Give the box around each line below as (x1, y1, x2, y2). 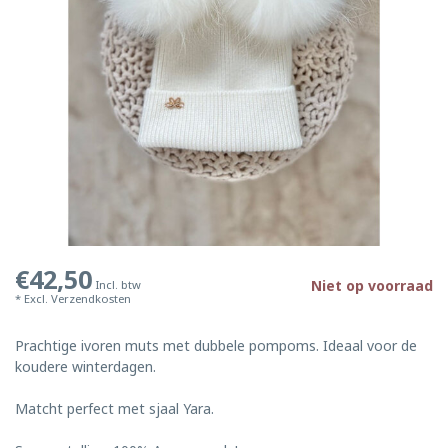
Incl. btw (96, 277, 141, 292)
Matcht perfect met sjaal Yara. (15, 399, 214, 418)
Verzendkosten (51, 291, 131, 306)
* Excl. (15, 291, 51, 306)
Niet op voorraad (311, 276, 433, 295)
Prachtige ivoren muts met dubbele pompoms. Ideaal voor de (15, 336, 417, 355)
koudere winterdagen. (15, 357, 156, 376)
